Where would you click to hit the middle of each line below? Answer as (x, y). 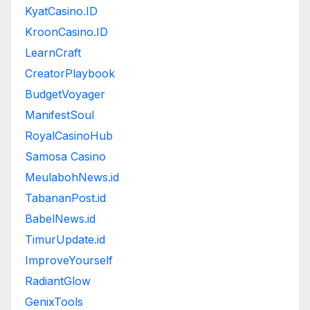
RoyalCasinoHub (69, 136)
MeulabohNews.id (72, 177)
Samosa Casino (65, 157)
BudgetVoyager (65, 94)
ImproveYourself (69, 261)
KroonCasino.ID (66, 32)
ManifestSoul (60, 115)
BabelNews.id (60, 219)
